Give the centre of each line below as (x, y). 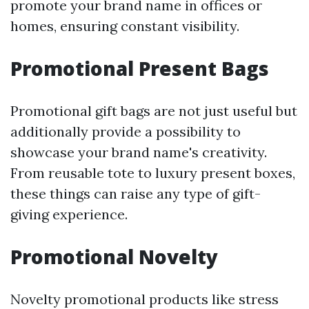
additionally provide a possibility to (126, 132)
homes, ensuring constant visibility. (125, 26)
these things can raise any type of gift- (136, 194)
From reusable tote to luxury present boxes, (153, 173)
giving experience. (69, 215)
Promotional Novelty (114, 257)
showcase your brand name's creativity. (139, 152)
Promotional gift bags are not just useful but (154, 111)
